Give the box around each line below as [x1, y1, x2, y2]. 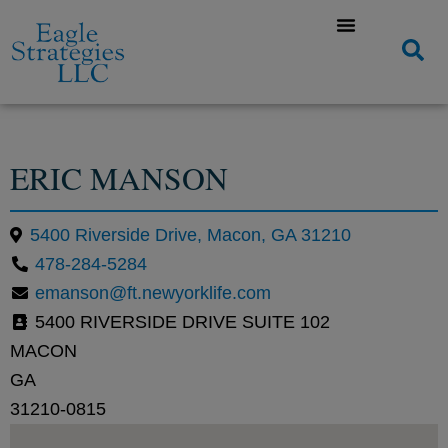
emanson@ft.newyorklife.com [35, 282, 271, 303]
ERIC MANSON [10, 156, 228, 199]
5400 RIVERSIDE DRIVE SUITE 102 [30, 311, 330, 332]
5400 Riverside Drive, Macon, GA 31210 [30, 224, 351, 245]
